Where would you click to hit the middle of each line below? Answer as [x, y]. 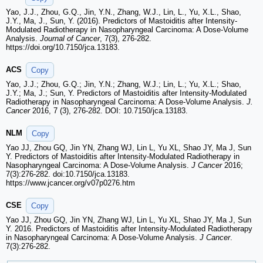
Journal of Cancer [70, 39]
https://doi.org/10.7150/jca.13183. [63, 48]
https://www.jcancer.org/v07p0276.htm [70, 183]
